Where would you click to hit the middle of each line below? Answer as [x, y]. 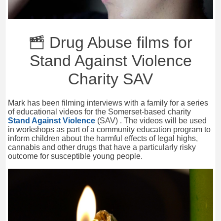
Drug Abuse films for [118, 42]
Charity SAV [110, 79]
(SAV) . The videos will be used [151, 120]
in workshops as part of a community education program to [109, 129]
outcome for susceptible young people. [75, 156]
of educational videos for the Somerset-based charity [99, 111]
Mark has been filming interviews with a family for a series [108, 103]
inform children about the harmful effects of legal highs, [103, 138]
